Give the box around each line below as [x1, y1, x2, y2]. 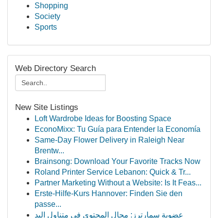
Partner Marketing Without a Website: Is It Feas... [35, 179, 201, 187]
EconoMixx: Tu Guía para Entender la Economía [35, 125, 200, 133]
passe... [35, 200, 61, 208]
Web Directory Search [15, 64, 96, 73]
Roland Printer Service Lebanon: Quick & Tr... [35, 168, 191, 176]
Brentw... [35, 146, 64, 155]
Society [35, 12, 60, 20]
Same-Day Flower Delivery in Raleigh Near [35, 136, 184, 144]
